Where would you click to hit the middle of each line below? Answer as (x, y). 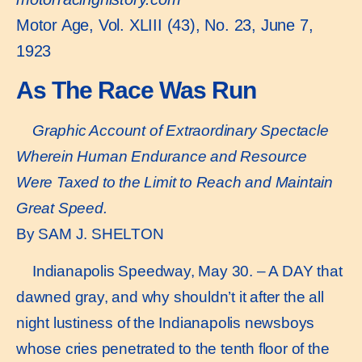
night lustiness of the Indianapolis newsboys (166, 323)
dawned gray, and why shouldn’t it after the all (170, 297)
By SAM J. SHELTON (90, 234)
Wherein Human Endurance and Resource (162, 156)
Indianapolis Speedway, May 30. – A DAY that (187, 271)
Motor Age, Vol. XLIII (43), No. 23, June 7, (165, 25)
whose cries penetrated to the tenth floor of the (173, 349)
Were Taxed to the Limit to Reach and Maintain (175, 182)
